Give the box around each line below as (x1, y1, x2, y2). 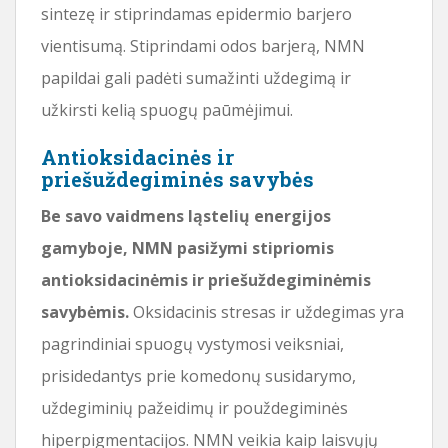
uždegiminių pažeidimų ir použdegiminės (41, 396, 348, 419)
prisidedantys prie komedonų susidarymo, (41, 364, 356, 387)
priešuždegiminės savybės (41, 165, 314, 192)
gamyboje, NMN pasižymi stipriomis (41, 236, 334, 259)
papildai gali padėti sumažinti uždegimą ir (41, 66, 351, 89)
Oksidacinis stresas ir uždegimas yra (129, 300, 404, 323)
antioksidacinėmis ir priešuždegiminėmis (41, 268, 371, 291)
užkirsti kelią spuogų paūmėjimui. (41, 98, 293, 121)
